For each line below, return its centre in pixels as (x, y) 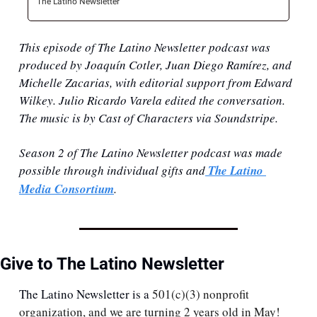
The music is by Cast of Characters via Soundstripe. (149, 118)
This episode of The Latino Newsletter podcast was (145, 47)
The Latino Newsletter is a (86, 294)
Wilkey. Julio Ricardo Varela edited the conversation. (152, 100)
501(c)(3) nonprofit (201, 294)
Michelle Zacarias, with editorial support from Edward (156, 83)
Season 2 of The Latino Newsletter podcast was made (151, 153)
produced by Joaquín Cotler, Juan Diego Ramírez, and (155, 65)
